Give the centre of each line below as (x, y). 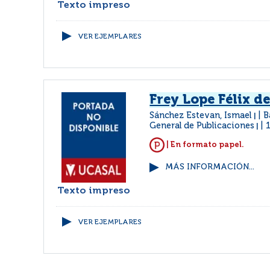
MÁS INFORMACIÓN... (210, 167)
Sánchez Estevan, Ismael (202, 116)
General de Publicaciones (202, 126)
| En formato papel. (205, 145)
